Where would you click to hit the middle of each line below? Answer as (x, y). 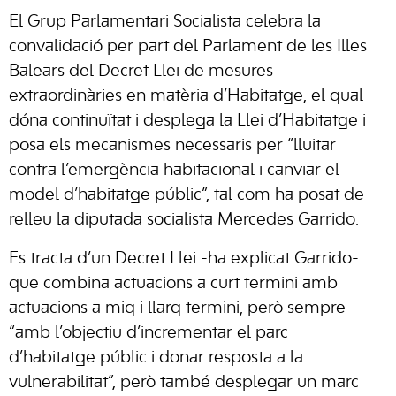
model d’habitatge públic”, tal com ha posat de (187, 195)
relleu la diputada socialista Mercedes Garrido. (184, 220)
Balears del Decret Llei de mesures (141, 71)
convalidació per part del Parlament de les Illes (188, 46)
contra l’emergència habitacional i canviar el (174, 170)
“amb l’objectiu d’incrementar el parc (148, 333)
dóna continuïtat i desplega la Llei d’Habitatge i (187, 121)
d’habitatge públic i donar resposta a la (156, 358)
